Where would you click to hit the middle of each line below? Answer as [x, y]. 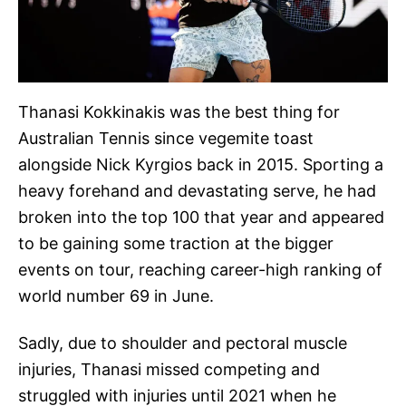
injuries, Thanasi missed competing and [169, 369]
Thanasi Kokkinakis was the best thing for [179, 111]
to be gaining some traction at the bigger [176, 243]
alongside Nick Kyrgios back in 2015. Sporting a [201, 164]
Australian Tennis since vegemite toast [166, 138]
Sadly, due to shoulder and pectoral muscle [183, 343]
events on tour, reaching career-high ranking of [200, 269]
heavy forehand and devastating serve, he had [197, 190]
